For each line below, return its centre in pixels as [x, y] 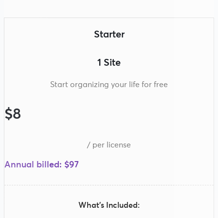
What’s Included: [109, 205]
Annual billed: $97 [42, 165]
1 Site [109, 63]
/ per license [109, 145]
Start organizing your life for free [109, 84]
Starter [109, 34]
